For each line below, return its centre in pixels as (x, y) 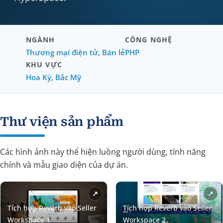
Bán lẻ (113, 52)
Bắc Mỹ (68, 77)
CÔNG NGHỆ (149, 40)
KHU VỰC (44, 64)
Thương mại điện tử (62, 52)
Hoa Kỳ (39, 77)
